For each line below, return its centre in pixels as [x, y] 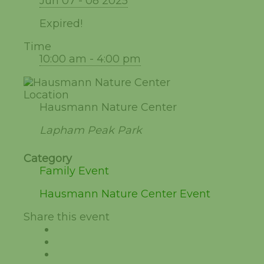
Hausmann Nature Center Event [125, 194]
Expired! [61, 23]
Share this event [67, 217]
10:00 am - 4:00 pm [90, 59]
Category [48, 158]
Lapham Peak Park [91, 130]
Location [46, 95]
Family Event [74, 171]
